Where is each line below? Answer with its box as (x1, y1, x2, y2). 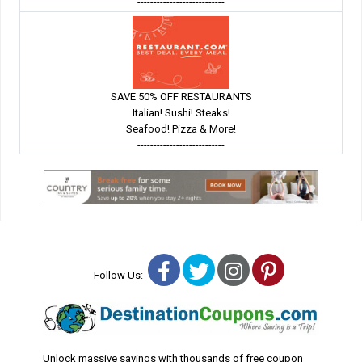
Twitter (208, 259, 271, 283)
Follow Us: (94, 269, 148, 282)
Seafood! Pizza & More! (126, 123, 236, 136)
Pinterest (275, 259, 356, 283)
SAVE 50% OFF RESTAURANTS (110, 90, 252, 103)
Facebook (170, 259, 257, 283)
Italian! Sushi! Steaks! (132, 107, 230, 120)
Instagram (242, 259, 332, 283)
